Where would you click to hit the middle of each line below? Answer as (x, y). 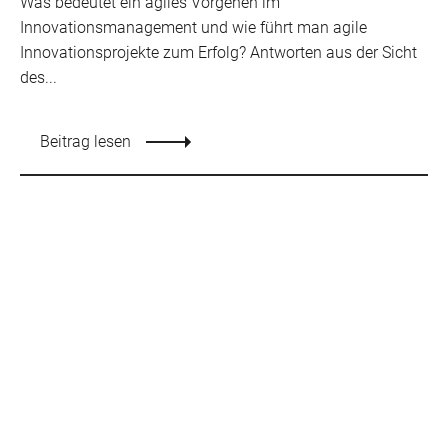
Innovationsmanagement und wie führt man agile (193, 28)
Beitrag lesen (85, 142)
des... (38, 78)
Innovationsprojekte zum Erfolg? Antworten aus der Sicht (218, 53)
